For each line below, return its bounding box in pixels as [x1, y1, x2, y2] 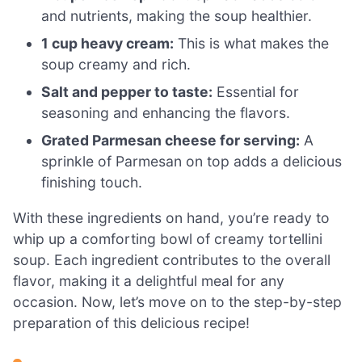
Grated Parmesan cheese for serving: [41, 132, 301, 149]
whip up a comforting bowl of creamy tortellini [13, 229, 322, 247]
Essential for [213, 83, 300, 101]
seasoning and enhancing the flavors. [41, 104, 291, 122]
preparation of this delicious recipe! [13, 314, 250, 331]
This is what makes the [174, 35, 330, 53]
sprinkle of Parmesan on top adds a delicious [41, 153, 343, 170]
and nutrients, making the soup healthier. [41, 7, 313, 25]
